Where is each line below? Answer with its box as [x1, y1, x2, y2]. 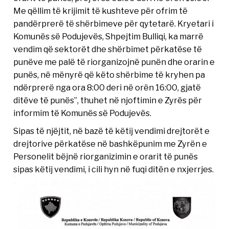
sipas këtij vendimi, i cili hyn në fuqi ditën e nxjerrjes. [13, 164, 214, 175]
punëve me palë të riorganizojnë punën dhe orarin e [13, 57, 215, 67]
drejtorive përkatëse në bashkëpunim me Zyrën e [13, 139, 208, 149]
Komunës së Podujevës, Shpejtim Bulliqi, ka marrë [13, 31, 204, 42]
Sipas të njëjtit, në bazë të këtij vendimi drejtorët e [13, 126, 210, 136]
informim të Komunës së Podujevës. [13, 108, 152, 119]
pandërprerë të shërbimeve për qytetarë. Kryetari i [13, 18, 214, 29]
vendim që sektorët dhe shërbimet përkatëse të [13, 44, 202, 55]
